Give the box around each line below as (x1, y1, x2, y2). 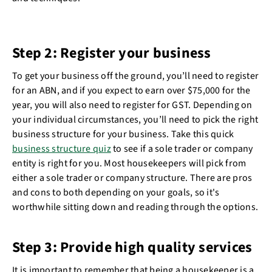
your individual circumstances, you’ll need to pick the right (12, 113, 258, 126)
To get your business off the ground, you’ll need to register (12, 69, 259, 83)
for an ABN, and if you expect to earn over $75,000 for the (12, 84, 251, 97)
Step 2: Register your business (12, 42, 211, 64)
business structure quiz (12, 142, 111, 155)
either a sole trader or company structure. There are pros (12, 171, 253, 185)
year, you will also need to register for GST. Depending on (12, 98, 253, 112)
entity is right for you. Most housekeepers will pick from (12, 157, 246, 170)
